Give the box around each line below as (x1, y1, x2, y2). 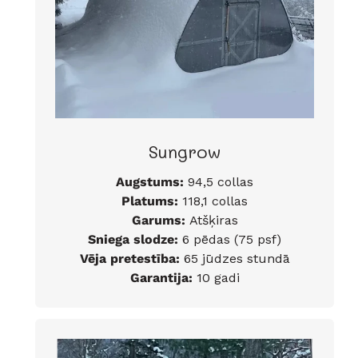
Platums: (121, 193, 178, 209)
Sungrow (149, 140, 221, 164)
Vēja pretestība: (79, 251, 180, 267)
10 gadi (192, 270, 240, 286)
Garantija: (129, 270, 193, 286)
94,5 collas (184, 174, 253, 190)
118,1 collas (178, 193, 248, 209)
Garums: (131, 213, 189, 229)
